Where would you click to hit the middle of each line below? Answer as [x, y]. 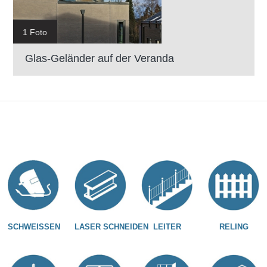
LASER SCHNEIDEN [112, 226]
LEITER [167, 226]
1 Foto [35, 32]
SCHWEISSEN [32, 226]
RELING [234, 226]
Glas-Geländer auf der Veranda [100, 58]
